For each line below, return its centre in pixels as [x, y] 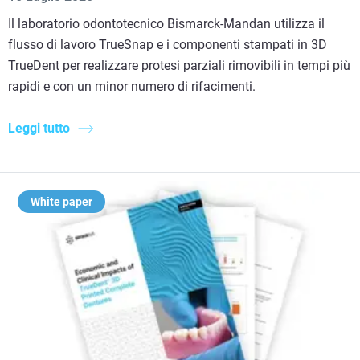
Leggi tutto [39, 128]
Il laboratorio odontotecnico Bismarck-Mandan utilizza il [166, 23]
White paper [61, 201]
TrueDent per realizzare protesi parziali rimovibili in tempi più [179, 65]
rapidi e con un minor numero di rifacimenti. [132, 86]
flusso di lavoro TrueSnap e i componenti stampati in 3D [168, 44]
